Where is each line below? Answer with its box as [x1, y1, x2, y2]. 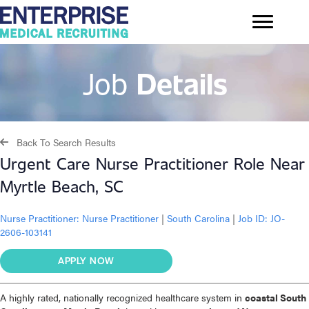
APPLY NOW [58, 254, 114, 268]
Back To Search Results [17, 135, 116, 150]
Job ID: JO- [235, 211, 285, 226]
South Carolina [164, 211, 232, 226]
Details [136, 63, 228, 102]
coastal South [245, 290, 306, 305]
